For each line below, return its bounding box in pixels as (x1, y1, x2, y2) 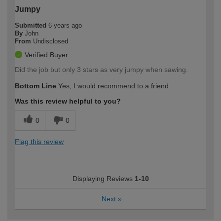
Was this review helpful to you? (15, 97, 121, 105)
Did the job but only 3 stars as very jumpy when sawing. (15, 65, 188, 74)
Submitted (15, 21, 48, 29)
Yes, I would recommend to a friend (56, 81, 169, 90)
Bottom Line (15, 81, 56, 90)
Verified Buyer (25, 50, 68, 59)
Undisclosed (33, 37, 68, 45)
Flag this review (15, 137, 64, 146)
